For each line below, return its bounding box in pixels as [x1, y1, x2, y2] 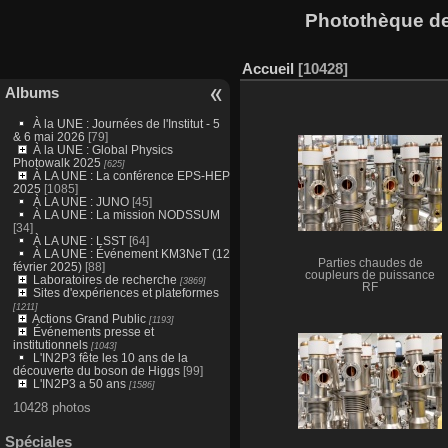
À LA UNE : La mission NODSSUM [32, 207, 220, 221]
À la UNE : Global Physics [32, 142, 173, 156]
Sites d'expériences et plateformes [32, 285, 219, 299]
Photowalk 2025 [12, 155, 101, 169]
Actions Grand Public [31, 311, 146, 325]
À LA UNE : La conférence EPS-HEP [32, 168, 230, 182]
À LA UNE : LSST [32, 233, 126, 247]
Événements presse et [32, 324, 154, 338]
